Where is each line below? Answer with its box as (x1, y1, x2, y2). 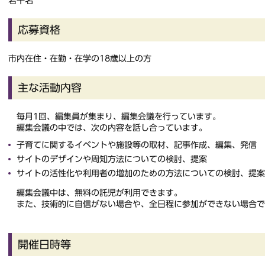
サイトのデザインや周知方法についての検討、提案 (17, 155, 207, 164)
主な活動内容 (18, 82, 82, 93)
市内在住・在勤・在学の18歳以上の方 (8, 54, 151, 63)
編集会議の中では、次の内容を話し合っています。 (8, 124, 207, 132)
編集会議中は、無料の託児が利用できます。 (8, 189, 182, 198)
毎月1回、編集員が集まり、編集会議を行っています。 (8, 112, 221, 121)
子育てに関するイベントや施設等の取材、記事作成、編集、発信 (17, 141, 257, 150)
